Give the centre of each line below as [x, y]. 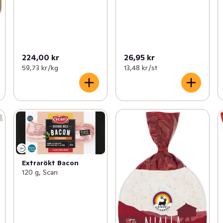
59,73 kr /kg [40, 67]
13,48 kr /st [140, 67]
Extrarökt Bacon [50, 163]
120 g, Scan [40, 172]
